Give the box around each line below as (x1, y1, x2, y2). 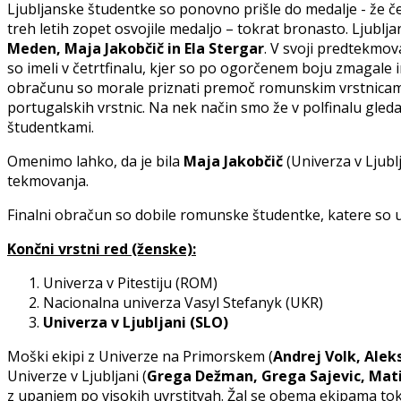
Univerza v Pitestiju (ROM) (43, 273, 218, 294)
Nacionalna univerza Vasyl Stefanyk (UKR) (43, 293, 323, 313)
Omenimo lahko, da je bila (7, 151, 183, 172)
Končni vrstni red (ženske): (7, 239, 196, 260)
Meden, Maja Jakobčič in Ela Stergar (7, 38, 264, 59)
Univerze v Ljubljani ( (7, 366, 147, 387)
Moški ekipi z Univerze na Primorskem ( (7, 346, 273, 367)
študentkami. (7, 117, 94, 138)
